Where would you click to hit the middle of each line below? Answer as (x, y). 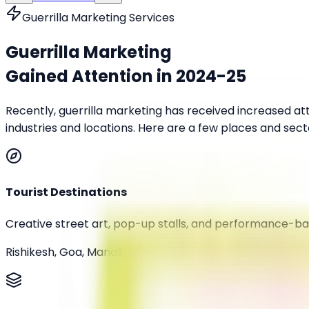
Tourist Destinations (66, 192)
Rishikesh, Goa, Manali (64, 252)
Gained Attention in (91, 76)
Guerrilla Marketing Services (98, 18)
